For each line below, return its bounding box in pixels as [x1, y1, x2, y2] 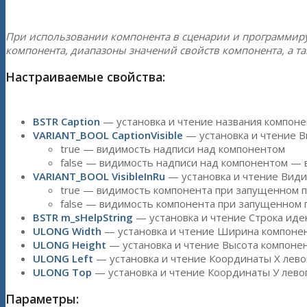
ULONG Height [33, 237, 106, 251]
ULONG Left [33, 251, 93, 265]
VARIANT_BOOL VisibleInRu [33, 169, 165, 183]
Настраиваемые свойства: [5, 69, 165, 86]
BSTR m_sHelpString [33, 210, 133, 224]
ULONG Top [33, 265, 92, 279]
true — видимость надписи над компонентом [60, 141, 285, 156]
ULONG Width [33, 223, 101, 238]
